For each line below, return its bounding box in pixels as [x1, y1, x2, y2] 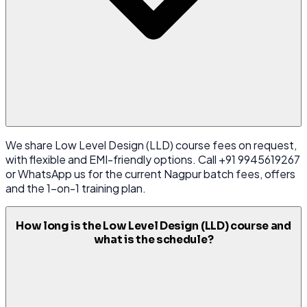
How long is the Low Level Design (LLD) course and [16, 219, 291, 233]
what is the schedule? [93, 232, 214, 247]
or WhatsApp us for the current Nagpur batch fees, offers [5, 167, 295, 182]
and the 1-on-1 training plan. [5, 181, 146, 196]
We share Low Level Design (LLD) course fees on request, [5, 138, 297, 153]
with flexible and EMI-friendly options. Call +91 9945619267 [5, 152, 300, 167]
